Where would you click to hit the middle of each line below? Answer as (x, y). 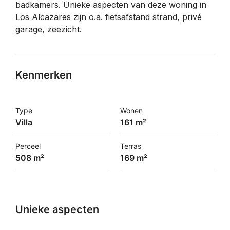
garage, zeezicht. (49, 29)
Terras (131, 146)
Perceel (28, 146)
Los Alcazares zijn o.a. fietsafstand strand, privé (109, 17)
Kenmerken (44, 75)
